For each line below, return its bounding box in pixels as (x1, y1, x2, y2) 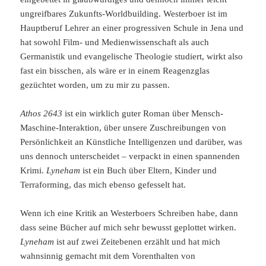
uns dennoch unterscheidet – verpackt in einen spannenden (20, 151, 240, 161)
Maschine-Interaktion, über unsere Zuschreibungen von (20, 122, 227, 132)
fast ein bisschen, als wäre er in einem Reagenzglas (20, 65, 210, 75)
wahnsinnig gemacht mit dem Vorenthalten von (20, 251, 196, 261)
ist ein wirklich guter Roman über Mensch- (62, 108, 224, 118)
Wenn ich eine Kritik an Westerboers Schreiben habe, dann (20, 208, 239, 218)
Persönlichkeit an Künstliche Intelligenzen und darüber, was (20, 137, 243, 147)
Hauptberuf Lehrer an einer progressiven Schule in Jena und (20, 23, 244, 33)
